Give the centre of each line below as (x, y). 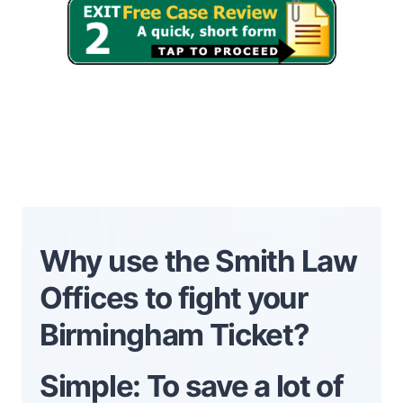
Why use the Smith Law (198, 260)
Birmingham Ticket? (175, 334)
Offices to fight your (174, 297)
